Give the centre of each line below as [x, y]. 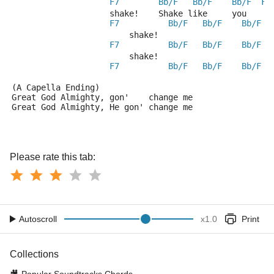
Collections [34, 254]
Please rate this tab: [53, 157]
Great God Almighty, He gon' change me [102, 107]
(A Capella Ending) [58, 87]
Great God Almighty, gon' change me [102, 97]
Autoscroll [38, 219]
